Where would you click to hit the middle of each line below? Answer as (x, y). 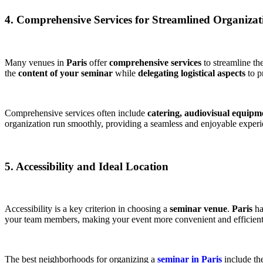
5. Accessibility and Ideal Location (87, 166)
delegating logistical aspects (192, 73)
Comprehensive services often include (76, 113)
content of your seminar (65, 73)
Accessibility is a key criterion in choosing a (87, 209)
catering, (165, 113)
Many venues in (36, 62)
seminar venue (198, 209)
